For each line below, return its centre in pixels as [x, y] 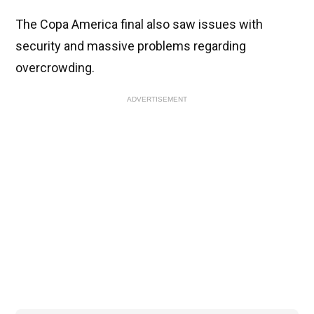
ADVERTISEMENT [157, 99]
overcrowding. [55, 67]
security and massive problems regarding [131, 46]
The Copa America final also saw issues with [139, 24]
